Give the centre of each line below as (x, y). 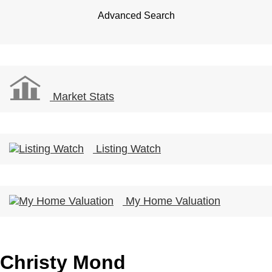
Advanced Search (136, 16)
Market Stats (82, 97)
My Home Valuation (172, 201)
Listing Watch (127, 149)
